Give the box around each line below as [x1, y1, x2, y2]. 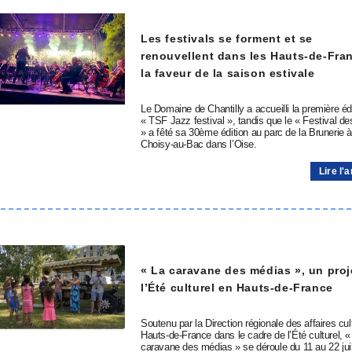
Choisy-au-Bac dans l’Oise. [141, 138, 257, 150]
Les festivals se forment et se [141, 31, 313, 45]
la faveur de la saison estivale [141, 66, 315, 79]
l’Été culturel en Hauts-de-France [141, 280, 333, 294]
